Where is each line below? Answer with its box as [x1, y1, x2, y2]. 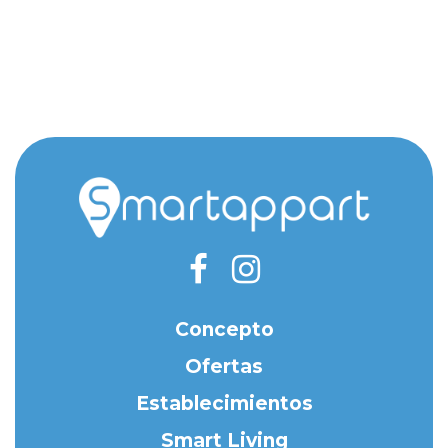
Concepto [174, 318, 274, 342]
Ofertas [185, 355, 263, 379]
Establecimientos [135, 392, 313, 416]
